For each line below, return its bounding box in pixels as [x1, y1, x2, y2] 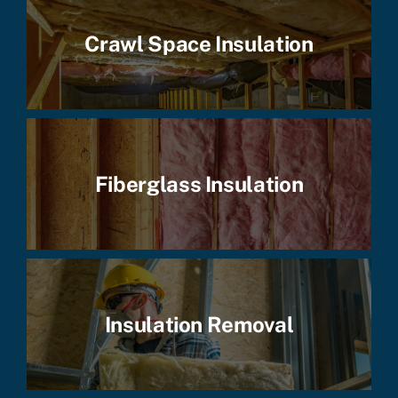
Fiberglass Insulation [94, 171, 304, 196]
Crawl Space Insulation [84, 30, 314, 56]
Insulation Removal [104, 311, 294, 337]
